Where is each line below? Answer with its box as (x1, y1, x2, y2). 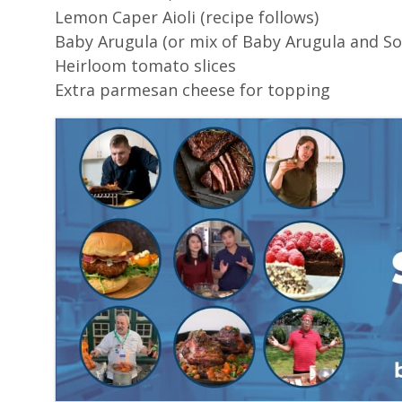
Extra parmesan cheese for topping (54, 79, 330, 101)
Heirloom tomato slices (54, 55, 236, 77)
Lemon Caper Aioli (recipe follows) (54, 6, 319, 29)
